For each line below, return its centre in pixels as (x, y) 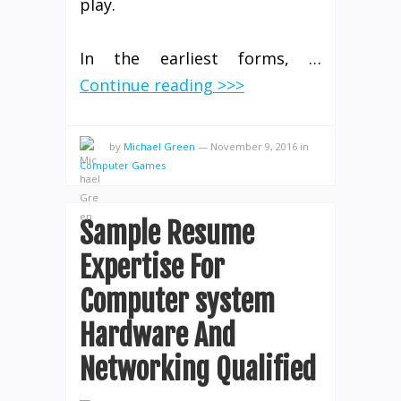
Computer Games (123, 166)
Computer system (177, 302)
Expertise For (152, 268)
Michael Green (159, 147)
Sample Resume (167, 234)
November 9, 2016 (254, 147)
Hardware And (158, 336)
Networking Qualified (198, 370)
